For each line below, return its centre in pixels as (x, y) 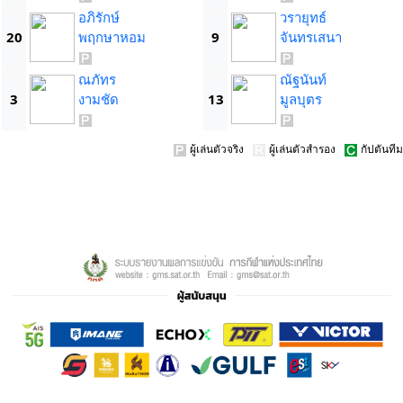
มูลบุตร (301, 99)
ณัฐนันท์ (303, 79)
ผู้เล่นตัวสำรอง (305, 149)
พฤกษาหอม (112, 37)
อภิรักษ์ (99, 17)
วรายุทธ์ (303, 17)
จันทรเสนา (311, 37)
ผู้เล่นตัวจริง (219, 149)
